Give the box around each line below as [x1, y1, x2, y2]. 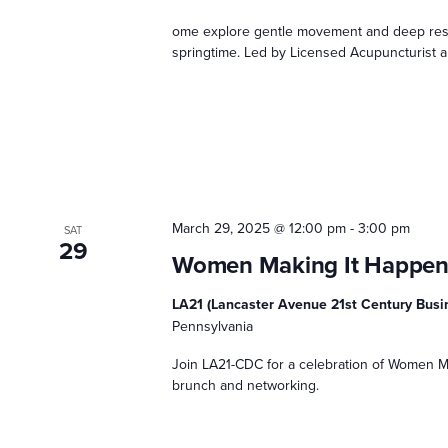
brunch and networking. [172, 375, 320, 397]
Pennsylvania [172, 316, 254, 338]
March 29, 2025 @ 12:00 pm [172, 218, 347, 240]
